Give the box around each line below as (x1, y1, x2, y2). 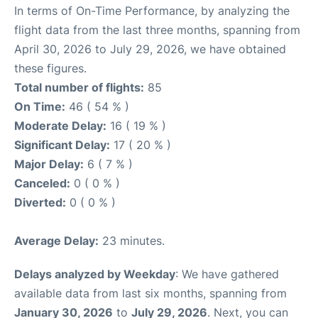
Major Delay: (14, 156, 84, 171)
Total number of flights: (14, 79, 144, 94)
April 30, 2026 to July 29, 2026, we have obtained (14, 41, 286, 56)
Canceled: (14, 175, 70, 190)
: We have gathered (175, 266, 279, 281)
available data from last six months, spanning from (14, 285, 287, 300)
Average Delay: (14, 233, 99, 248)
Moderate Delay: (14, 118, 106, 133)
